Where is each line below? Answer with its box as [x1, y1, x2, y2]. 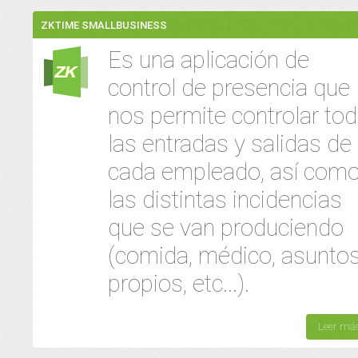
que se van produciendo [108, 214, 344, 241]
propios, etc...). [108, 270, 249, 297]
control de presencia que [108, 74, 350, 101]
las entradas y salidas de [108, 130, 352, 157]
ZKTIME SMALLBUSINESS [41, 19, 167, 31]
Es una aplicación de [108, 46, 309, 74]
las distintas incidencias [108, 186, 342, 213]
